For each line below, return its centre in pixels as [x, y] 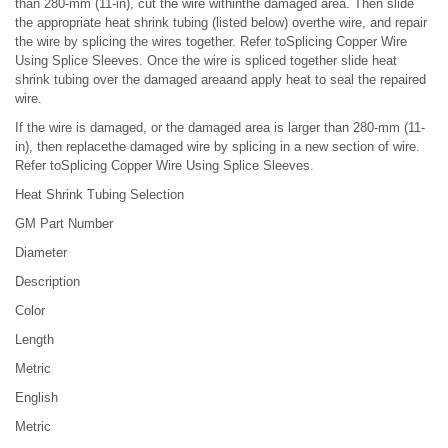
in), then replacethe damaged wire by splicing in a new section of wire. [217, 146]
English [36, 397]
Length [34, 339]
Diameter [41, 252]
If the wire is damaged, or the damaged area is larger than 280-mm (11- [220, 127]
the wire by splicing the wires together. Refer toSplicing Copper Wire [211, 41]
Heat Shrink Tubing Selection [99, 194]
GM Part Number [64, 223]
